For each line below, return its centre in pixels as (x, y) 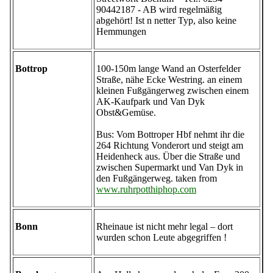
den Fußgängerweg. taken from (157, 179)
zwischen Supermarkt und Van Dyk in (170, 168)
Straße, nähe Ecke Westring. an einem (169, 80)
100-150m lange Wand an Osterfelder (168, 69)
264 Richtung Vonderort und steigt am (170, 146)
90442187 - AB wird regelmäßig (159, 10)
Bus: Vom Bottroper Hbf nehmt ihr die (170, 135)
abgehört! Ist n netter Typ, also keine (166, 21)
